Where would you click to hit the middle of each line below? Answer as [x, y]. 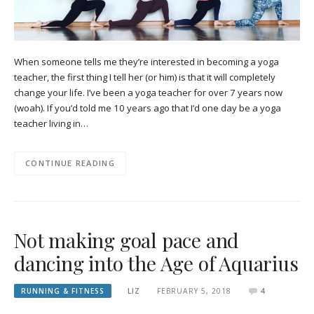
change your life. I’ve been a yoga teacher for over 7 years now [148, 92]
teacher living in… [51, 123]
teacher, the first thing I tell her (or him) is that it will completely [145, 77]
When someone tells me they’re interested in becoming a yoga [146, 61]
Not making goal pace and [127, 240]
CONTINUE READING [70, 163]
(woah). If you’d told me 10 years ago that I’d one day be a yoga [148, 108]
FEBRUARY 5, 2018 [194, 291]
